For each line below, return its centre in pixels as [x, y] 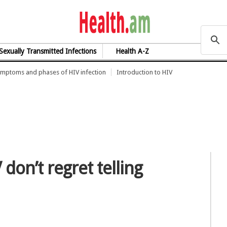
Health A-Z [133, 51]
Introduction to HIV [144, 72]
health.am [188, 21]
